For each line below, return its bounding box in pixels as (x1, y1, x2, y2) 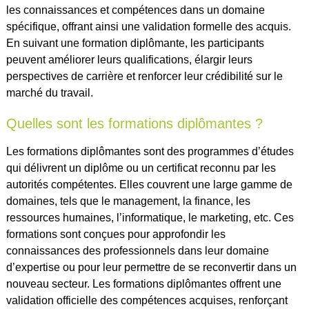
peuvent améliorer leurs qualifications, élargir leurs (6, 53, 252, 66)
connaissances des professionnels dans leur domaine (6, 244, 269, 257)
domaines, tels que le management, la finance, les (6, 195, 250, 207)
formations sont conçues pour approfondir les (6, 228, 226, 240)
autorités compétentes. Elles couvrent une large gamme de (6, 178, 292, 190)
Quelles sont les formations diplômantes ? (6, 115, 263, 131)
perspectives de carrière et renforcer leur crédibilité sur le (6, 70, 283, 82)
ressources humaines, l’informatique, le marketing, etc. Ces (6, 211, 294, 223)
